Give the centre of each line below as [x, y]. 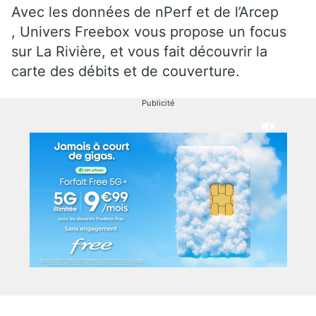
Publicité [158, 103]
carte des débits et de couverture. [126, 71]
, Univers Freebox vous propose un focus [149, 31]
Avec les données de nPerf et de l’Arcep [145, 12]
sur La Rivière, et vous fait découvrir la [139, 51]
